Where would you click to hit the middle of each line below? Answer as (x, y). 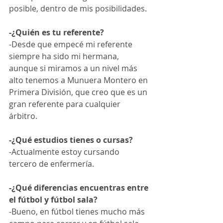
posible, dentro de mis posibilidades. (78, 8)
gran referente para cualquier (66, 104)
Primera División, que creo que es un (79, 92)
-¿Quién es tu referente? (56, 32)
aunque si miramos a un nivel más (74, 68)
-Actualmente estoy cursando (65, 152)
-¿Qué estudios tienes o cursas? (71, 140)
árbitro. (25, 116)
